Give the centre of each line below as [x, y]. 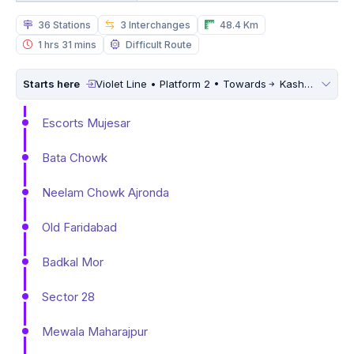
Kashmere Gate [290, 83]
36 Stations [63, 24]
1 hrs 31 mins [66, 44]
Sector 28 [68, 296]
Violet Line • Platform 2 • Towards [181, 83]
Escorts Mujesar [86, 122]
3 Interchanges [154, 24]
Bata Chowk [75, 157]
